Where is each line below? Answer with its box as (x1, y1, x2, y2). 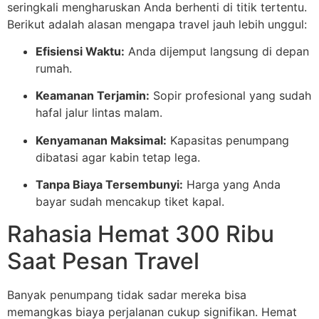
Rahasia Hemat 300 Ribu (7, 219, 274, 248)
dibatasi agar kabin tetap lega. (36, 150, 200, 164)
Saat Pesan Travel (7, 246, 199, 275)
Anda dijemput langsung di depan (125, 43, 309, 58)
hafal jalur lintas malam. (36, 105, 162, 120)
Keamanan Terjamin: (36, 88, 150, 103)
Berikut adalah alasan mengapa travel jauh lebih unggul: (7, 16, 307, 31)
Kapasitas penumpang (167, 132, 289, 147)
